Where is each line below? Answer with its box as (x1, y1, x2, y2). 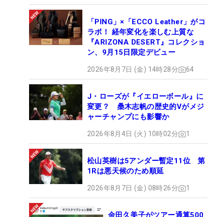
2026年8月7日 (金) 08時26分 (87, 184, 178, 192)
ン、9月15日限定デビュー (87, 48, 176, 57)
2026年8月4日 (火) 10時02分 (87, 130, 178, 138)
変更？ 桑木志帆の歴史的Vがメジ (87, 102, 204, 111)
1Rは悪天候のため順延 (87, 167, 164, 176)
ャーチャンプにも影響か (87, 112, 170, 122)
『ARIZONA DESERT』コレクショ (87, 38, 205, 47)
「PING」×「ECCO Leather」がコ (87, 17, 206, 27)
